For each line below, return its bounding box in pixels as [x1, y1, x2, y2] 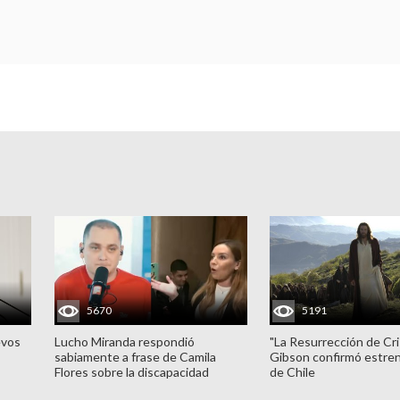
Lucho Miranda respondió [54, 333, 195, 349]
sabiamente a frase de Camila [54, 348, 216, 364]
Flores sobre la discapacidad [54, 363, 209, 379]
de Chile [270, 363, 316, 379]
